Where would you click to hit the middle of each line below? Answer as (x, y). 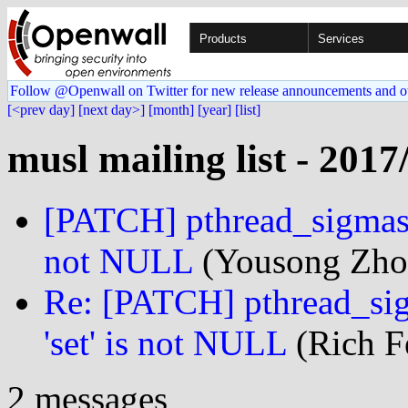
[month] (171, 110)
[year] (214, 110)
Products (223, 39)
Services (341, 39)
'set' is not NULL (165, 342)
